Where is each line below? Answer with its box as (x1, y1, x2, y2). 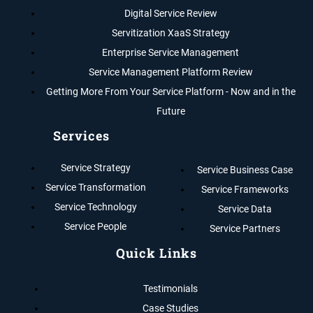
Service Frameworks (201, 183, 289, 195)
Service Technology (54, 201, 137, 212)
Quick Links (116, 244, 197, 261)
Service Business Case (197, 163, 293, 175)
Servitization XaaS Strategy (111, 27, 230, 38)
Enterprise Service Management (102, 46, 239, 58)
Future (156, 105, 185, 117)
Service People (64, 220, 127, 232)
